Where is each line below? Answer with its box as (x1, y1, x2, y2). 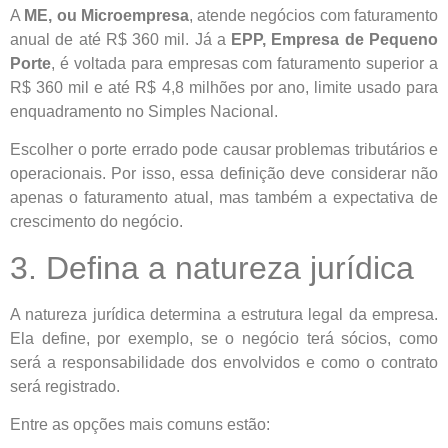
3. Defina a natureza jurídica (10, 249, 414, 286)
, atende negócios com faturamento (188, 7, 439, 25)
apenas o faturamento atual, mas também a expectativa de (10, 189, 438, 207)
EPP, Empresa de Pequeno (231, 31, 439, 49)
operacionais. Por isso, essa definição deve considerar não (10, 165, 438, 183)
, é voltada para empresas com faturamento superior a (51, 55, 438, 73)
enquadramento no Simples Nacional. (10, 103, 278, 121)
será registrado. (10, 377, 120, 395)
